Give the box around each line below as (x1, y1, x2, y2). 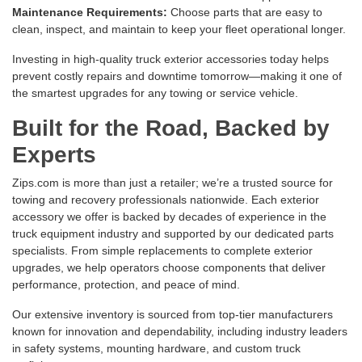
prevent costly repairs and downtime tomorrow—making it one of (12, 69, 342, 83)
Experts (12, 142, 96, 168)
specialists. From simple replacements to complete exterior (12, 244, 313, 258)
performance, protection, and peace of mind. (12, 278, 240, 292)
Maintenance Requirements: (12, 6, 167, 19)
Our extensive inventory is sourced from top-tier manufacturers (12, 308, 333, 322)
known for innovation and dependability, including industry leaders (12, 325, 347, 339)
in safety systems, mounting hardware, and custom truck (12, 342, 301, 356)
